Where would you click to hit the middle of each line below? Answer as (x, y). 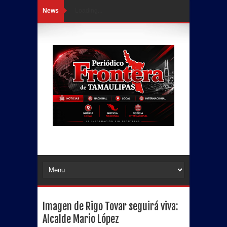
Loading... (89, 11)
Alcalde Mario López (81, 219)
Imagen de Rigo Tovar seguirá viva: (110, 206)
